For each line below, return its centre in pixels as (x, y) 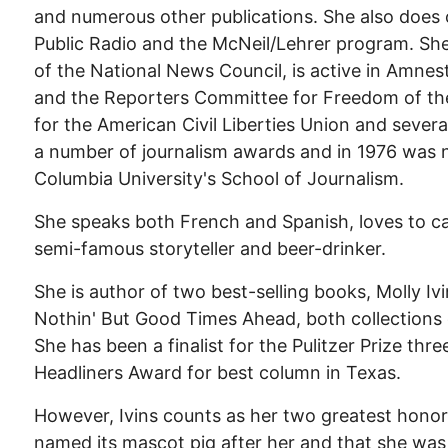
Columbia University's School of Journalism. (219, 178)
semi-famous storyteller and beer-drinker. (210, 248)
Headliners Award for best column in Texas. (218, 372)
